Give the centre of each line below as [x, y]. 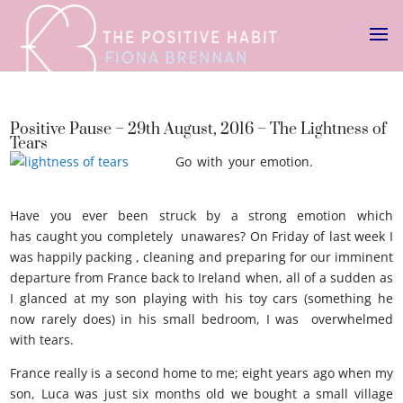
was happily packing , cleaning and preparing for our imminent [201, 257]
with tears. [42, 340]
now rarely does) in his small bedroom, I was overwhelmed [201, 319]
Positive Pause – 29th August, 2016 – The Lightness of [198, 130]
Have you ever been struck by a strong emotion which [201, 215]
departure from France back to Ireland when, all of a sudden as [201, 278]
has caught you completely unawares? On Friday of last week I [201, 236]
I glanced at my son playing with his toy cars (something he [201, 298]
